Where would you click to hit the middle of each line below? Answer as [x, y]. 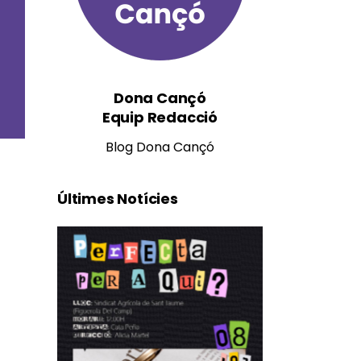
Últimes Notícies [118, 199]
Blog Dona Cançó [160, 147]
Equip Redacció [160, 117]
